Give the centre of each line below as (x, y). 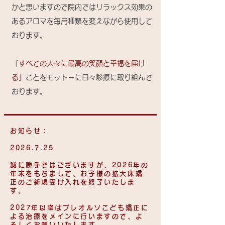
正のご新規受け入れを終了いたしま (73, 182)
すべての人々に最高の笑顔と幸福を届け (82, 63)
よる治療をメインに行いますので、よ (77, 216)
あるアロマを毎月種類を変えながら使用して (82, 21)
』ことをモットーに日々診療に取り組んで (85, 77)
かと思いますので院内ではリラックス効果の (82, 7)
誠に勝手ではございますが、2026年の (80, 165)
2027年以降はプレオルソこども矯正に (80, 208)
